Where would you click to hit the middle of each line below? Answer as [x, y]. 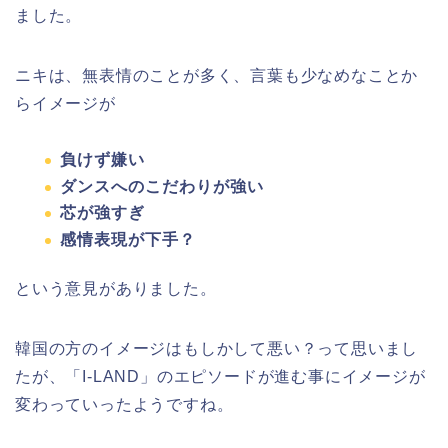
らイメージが [65, 103]
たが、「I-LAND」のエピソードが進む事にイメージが [220, 376]
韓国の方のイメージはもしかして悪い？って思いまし [217, 348]
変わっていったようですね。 [124, 404]
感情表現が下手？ [128, 239]
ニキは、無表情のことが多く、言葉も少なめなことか [217, 75]
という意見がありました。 [116, 288]
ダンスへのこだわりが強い [162, 186]
